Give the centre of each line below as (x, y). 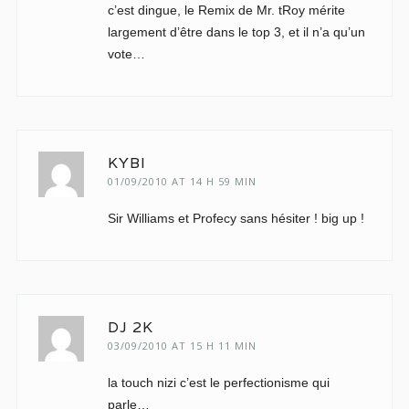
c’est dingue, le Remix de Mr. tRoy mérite (226, 10)
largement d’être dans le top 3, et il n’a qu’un (236, 32)
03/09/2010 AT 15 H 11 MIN (182, 346)
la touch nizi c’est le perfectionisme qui (218, 383)
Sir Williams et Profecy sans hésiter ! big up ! (236, 218)
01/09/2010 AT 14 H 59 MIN (182, 181)
